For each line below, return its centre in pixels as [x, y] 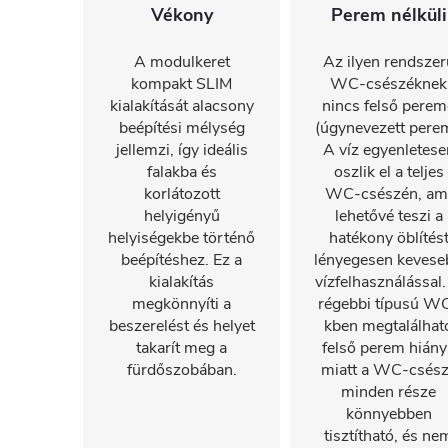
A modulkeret [181, 62]
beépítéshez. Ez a [181, 260]
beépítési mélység [181, 128]
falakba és [181, 172]
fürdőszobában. [181, 370]
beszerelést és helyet [181, 326]
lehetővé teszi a [388, 216]
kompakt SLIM [181, 84]
